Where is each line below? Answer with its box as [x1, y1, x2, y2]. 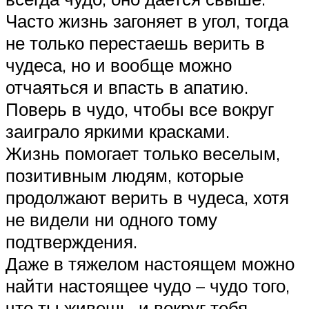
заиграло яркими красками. [6, 119, 230, 142]
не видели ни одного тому [6, 208, 217, 230]
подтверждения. [6, 230, 137, 252]
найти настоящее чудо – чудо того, [6, 274, 290, 297]
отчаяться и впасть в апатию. [6, 75, 248, 98]
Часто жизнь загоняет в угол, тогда [6, 9, 288, 32]
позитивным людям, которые [6, 163, 243, 186]
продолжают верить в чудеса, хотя [6, 186, 289, 208]
